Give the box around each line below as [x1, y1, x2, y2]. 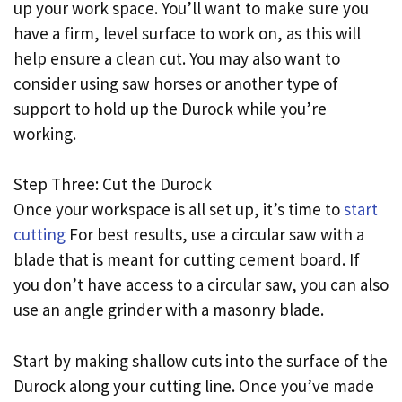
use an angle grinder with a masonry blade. [13, 299, 324, 321]
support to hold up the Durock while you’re [13, 97, 327, 119]
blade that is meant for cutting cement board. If [13, 249, 360, 271]
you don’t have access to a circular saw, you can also [13, 274, 389, 296]
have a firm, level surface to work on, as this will [13, 22, 361, 44]
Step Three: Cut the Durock [13, 173, 212, 196]
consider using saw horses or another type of [13, 72, 338, 94]
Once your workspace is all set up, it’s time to [13, 198, 344, 221]
